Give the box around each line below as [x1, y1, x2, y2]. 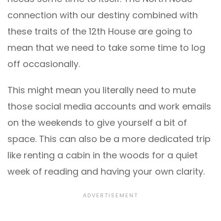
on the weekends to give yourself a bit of [7, 116, 187, 129]
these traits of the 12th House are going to [7, 25, 192, 37]
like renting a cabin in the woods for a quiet [7, 148, 198, 161]
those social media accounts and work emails [7, 100, 211, 112]
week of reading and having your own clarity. [7, 165, 205, 178]
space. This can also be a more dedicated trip [7, 132, 211, 145]
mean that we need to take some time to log [7, 41, 205, 54]
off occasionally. [7, 57, 80, 70]
